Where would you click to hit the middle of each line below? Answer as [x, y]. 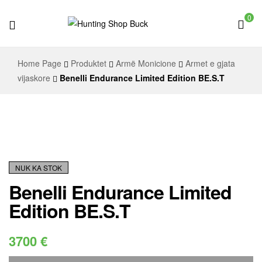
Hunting [96, 45]
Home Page [39, 63]
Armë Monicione [146, 63]
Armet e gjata [210, 63]
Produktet [89, 63]
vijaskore [34, 78]
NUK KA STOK [39, 168]
